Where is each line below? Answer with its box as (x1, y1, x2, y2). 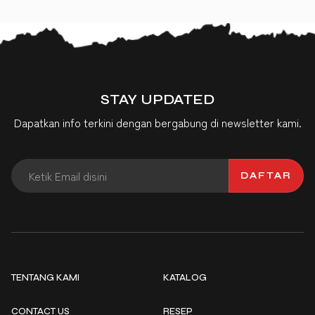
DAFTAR (240, 169, 292, 181)
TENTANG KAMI (11, 272, 79, 284)
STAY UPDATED (101, 91, 214, 109)
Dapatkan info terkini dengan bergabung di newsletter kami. (13, 114, 302, 131)
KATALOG (163, 272, 207, 284)
